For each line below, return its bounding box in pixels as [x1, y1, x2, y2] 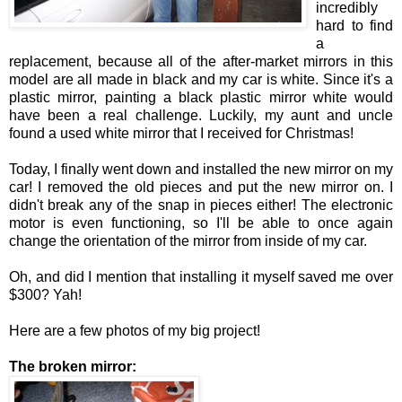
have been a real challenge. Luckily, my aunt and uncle [9, 107, 393, 123]
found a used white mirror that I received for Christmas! [9, 125, 354, 141]
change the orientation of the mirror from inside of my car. [9, 232, 367, 249]
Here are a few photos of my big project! [9, 322, 260, 338]
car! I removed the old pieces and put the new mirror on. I [9, 179, 393, 195]
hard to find [316, 17, 393, 33]
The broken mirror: [9, 358, 136, 374]
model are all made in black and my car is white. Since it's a [9, 71, 393, 87]
